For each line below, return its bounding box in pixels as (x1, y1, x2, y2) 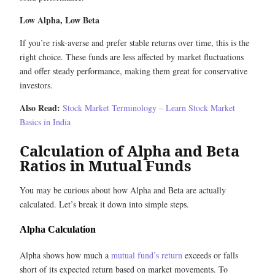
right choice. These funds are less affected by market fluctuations (20, 50, 244, 63)
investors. (20, 79, 53, 91)
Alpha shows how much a (20, 249, 111, 261)
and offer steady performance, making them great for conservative (20, 64, 247, 77)
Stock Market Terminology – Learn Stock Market (63, 101, 235, 114)
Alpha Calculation (20, 223, 96, 234)
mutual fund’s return (111, 249, 182, 261)
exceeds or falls (182, 249, 238, 261)
